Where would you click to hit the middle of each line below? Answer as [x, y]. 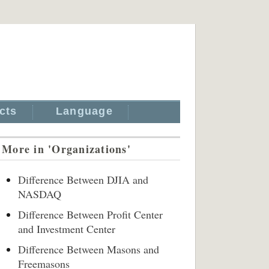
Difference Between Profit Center [90, 214]
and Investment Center [67, 229]
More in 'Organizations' [66, 149]
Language [84, 111]
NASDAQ [40, 194]
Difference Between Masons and [89, 249]
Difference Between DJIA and [83, 180]
